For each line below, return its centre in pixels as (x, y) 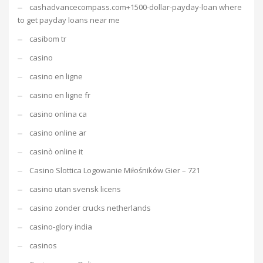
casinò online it (56, 151)
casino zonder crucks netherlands (90, 208)
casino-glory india (61, 227)
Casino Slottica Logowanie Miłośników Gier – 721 (115, 170)
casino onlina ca (58, 114)
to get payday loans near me (69, 20)
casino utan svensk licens (75, 189)
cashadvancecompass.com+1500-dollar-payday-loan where (136, 7)
